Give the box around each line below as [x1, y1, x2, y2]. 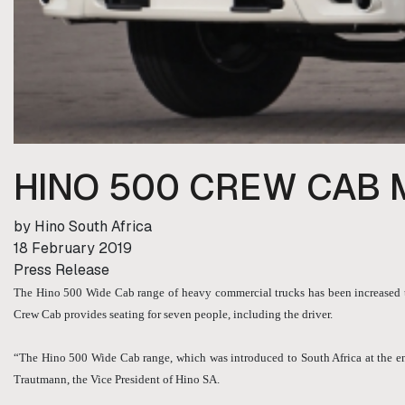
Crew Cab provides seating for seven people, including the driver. [14, 307, 333, 321]
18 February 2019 [14, 239, 132, 258]
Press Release [14, 260, 109, 279]
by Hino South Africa [14, 217, 152, 236]
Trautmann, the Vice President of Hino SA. [14, 372, 220, 386]
